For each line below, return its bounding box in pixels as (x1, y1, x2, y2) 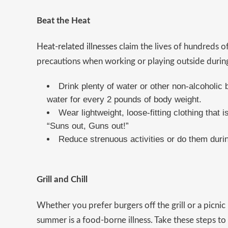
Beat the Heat (37, 16, 90, 25)
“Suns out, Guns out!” (47, 121, 129, 131)
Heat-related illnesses (37, 42, 117, 51)
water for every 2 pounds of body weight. (47, 95, 202, 105)
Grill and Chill (37, 175, 88, 184)
